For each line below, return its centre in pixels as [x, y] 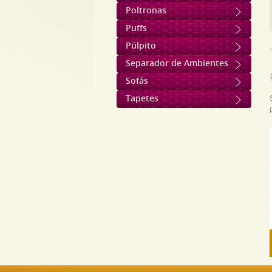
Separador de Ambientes [177, 63]
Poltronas [146, 11]
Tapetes [142, 99]
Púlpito [141, 46]
